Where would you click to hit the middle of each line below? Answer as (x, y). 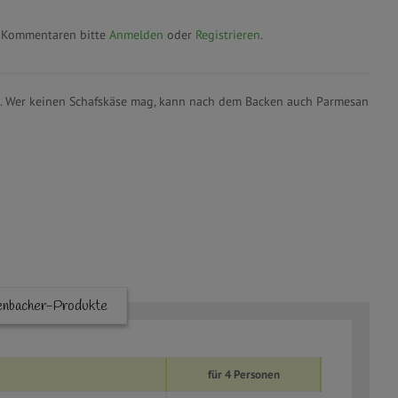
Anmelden (136, 35)
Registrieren (227, 35)
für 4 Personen (243, 374)
